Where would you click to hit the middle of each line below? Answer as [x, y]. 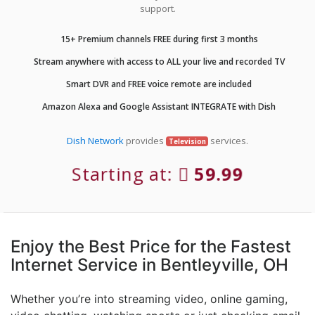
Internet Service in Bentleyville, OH [149, 264]
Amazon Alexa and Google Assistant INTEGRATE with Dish [158, 106]
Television [187, 141]
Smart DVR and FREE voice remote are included [158, 84]
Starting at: [126, 174]
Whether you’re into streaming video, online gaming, [149, 298]
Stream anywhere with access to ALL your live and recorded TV [158, 61]
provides [144, 140]
